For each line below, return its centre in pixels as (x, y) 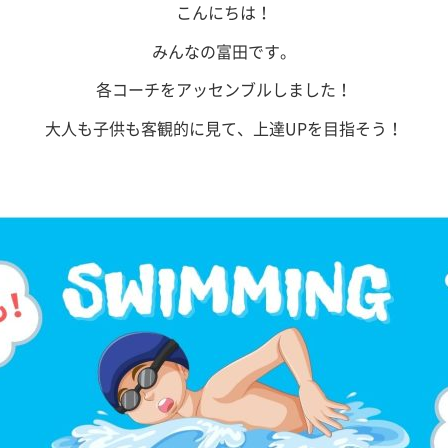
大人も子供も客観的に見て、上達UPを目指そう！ (223, 127)
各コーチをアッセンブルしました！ (223, 89)
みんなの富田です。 (223, 50)
